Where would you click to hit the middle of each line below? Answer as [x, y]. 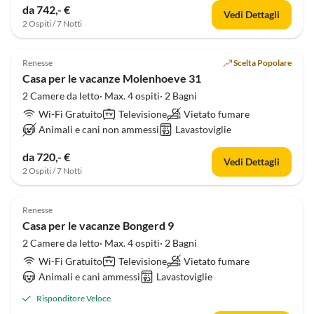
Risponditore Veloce [74, 298]
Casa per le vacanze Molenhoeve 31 [112, 78]
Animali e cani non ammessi [99, 129]
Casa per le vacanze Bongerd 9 [98, 225]
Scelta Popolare [262, 63]
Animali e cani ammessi [90, 277]
